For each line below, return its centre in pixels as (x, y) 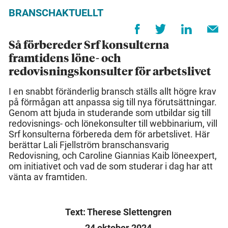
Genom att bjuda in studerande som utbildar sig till (110, 113)
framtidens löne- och (65, 59)
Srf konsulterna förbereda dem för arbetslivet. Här (109, 134)
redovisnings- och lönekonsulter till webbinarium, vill (113, 124)
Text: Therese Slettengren (118, 212)
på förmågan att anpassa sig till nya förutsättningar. (113, 102)
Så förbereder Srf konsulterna (89, 46)
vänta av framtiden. (48, 177)
